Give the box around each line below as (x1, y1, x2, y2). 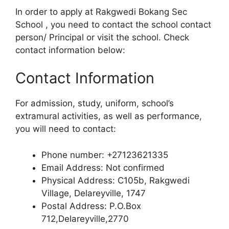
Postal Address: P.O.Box (41, 200, 141, 211)
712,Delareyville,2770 (41, 213, 129, 224)
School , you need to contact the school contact (15, 19, 211, 30)
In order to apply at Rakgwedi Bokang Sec (15, 6, 187, 17)
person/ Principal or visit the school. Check (15, 32, 189, 42)
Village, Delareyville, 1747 (41, 188, 146, 198)
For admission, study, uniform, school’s (15, 98, 174, 109)
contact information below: (15, 44, 125, 55)
